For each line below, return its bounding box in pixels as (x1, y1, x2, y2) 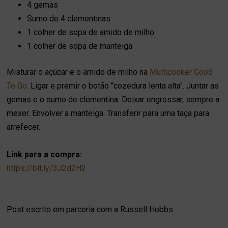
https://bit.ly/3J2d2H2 (7, 163, 87, 173)
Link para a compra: (7, 149, 82, 159)
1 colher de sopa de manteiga (27, 41, 133, 51)
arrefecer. (7, 122, 41, 132)
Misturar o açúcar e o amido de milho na (7, 67, 150, 77)
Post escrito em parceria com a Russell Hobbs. (7, 204, 175, 214)
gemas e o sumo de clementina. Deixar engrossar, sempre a (7, 94, 220, 104)
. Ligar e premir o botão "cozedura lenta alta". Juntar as (27, 80, 219, 91)
